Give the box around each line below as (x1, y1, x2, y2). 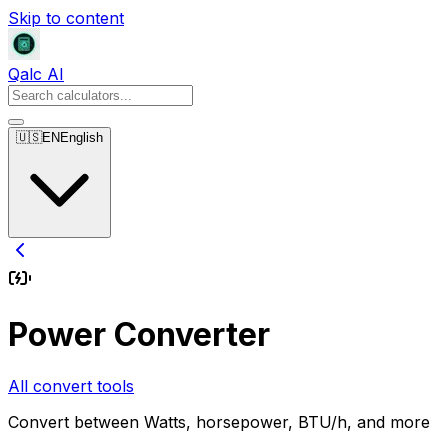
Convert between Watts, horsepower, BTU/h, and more (8, 411, 430, 432)
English (60, 130, 103, 145)
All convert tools (8, 375, 134, 396)
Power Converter (8, 315, 270, 355)
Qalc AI (8, 64, 64, 84)
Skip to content (8, 8, 124, 28)
